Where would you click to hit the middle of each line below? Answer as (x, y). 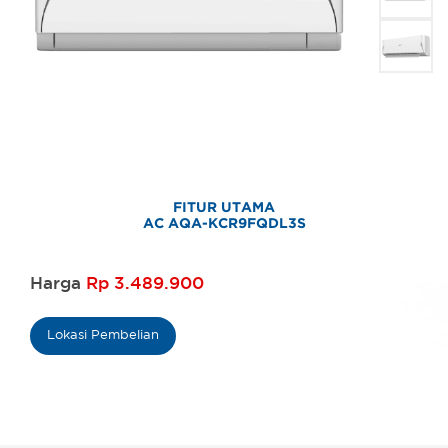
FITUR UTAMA (224, 208)
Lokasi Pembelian (103, 335)
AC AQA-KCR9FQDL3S (224, 224)
